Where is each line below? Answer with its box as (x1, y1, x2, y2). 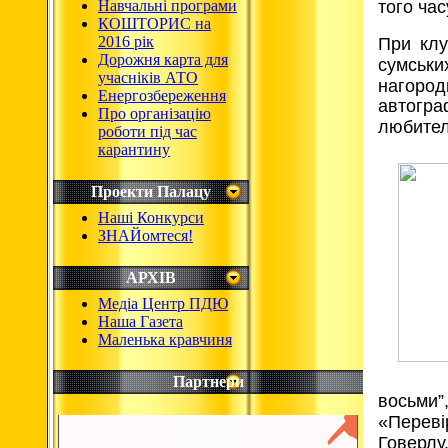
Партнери (172, 373, 244, 390)
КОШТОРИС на (98, 15, 211, 32)
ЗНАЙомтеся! (98, 227, 193, 244)
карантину (98, 141, 170, 158)
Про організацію (98, 105, 211, 122)
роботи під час (98, 123, 197, 140)
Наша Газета (98, 313, 183, 330)
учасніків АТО (98, 69, 198, 86)
